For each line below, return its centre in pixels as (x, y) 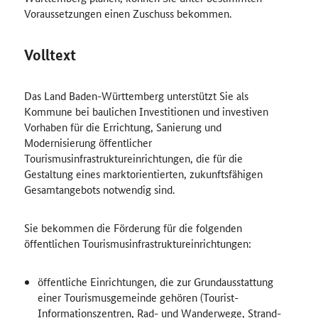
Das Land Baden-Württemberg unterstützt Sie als (136, 95)
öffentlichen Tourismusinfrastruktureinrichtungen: (137, 243)
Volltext (50, 55)
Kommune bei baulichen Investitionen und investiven (146, 111)
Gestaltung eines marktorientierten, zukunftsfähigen (143, 174)
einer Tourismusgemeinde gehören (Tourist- (138, 297)
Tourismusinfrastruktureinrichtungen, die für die (133, 158)
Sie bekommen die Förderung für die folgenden (133, 227)
